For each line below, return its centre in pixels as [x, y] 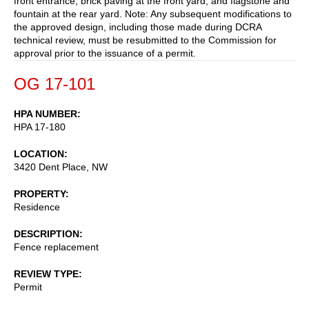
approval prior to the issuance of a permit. [105, 53]
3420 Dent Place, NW [61, 167]
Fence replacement [56, 247]
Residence [37, 207]
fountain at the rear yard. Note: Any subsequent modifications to [153, 13]
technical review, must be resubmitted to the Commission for [145, 40]
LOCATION [39, 153]
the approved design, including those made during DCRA [138, 27]
